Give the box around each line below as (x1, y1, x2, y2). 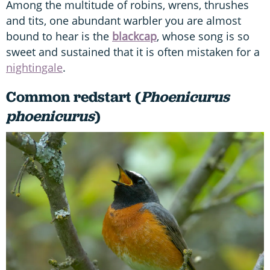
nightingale (6, 60, 63, 75)
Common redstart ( (6, 86, 141, 107)
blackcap (112, 28, 157, 43)
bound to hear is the (6, 28, 112, 43)
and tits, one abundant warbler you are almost (6, 13, 241, 28)
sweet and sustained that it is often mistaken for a (6, 44, 260, 59)
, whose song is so (157, 28, 250, 43)
